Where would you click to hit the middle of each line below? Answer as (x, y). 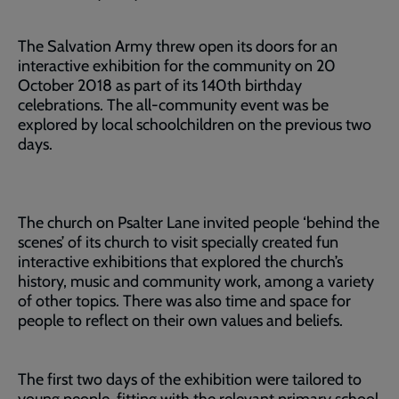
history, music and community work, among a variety (196, 281)
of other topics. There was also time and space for (184, 301)
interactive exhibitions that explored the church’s (180, 262)
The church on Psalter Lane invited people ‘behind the (199, 223)
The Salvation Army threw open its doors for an (178, 46)
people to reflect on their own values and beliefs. (180, 321)
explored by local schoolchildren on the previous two (195, 125)
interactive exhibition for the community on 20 (177, 66)
